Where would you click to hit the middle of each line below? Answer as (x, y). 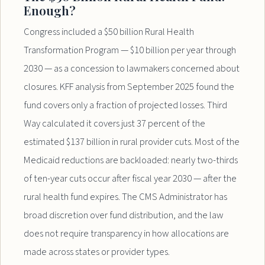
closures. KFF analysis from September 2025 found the (129, 87)
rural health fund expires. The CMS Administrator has (126, 197)
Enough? (50, 10)
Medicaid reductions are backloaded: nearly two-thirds (131, 161)
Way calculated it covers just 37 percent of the (115, 124)
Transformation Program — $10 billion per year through (130, 51)
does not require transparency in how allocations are (127, 234)
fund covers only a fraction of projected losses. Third (126, 106)
